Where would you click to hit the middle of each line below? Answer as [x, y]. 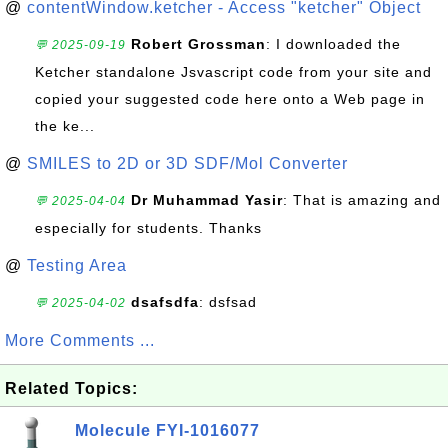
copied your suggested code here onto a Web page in [230, 99]
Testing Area [77, 265]
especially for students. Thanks [148, 228]
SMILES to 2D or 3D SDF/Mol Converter [187, 163]
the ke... [65, 126]
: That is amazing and [362, 200]
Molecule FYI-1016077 [167, 430]
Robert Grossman [198, 44]
